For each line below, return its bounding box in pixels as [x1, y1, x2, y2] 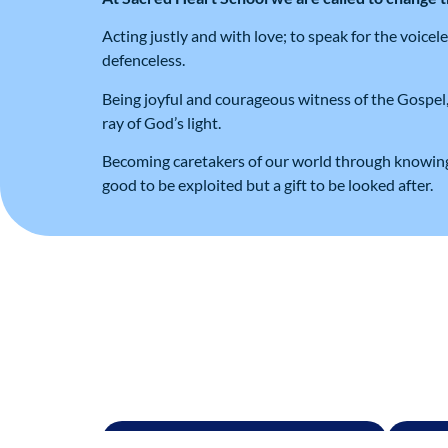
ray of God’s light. [102, 112, 221, 132]
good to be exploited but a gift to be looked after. [102, 174, 433, 194]
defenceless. [102, 50, 185, 70]
